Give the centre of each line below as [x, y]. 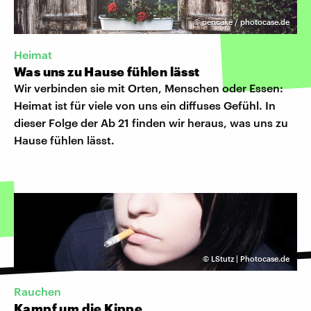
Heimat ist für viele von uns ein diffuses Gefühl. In [145, 105]
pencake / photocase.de [246, 22]
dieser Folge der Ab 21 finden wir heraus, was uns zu [151, 122]
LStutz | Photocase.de [250, 258]
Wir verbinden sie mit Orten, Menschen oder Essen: [149, 87]
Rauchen [37, 292]
